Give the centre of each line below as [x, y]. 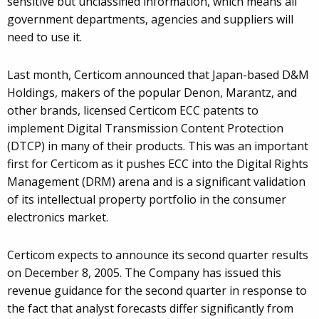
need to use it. [45, 37]
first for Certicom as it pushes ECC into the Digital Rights [158, 164]
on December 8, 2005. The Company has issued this [144, 273]
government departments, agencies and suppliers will [150, 20]
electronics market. [58, 218]
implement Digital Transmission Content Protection [145, 129]
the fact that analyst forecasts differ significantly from [150, 309]
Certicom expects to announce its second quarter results [158, 255]
